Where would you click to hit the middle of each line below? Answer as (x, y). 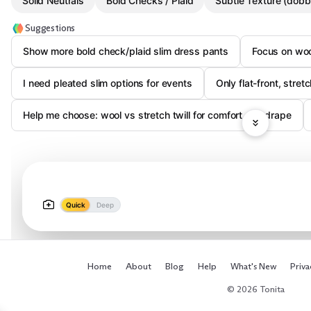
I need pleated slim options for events (108, 83)
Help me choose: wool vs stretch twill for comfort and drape (157, 115)
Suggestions (50, 28)
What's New (253, 266)
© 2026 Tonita (255, 289)
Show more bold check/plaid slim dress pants (126, 51)
